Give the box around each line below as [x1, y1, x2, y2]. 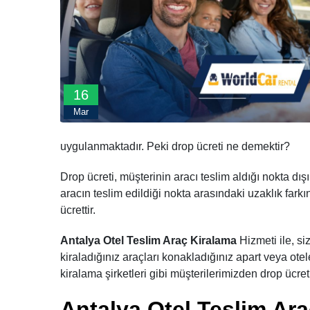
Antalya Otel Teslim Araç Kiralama [60, 235, 237, 246]
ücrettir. [60, 204, 95, 216]
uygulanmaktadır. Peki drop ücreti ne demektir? [60, 140, 290, 152]
